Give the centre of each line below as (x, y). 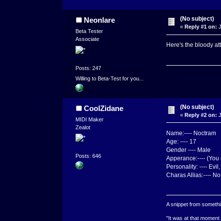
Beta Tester (90, 31)
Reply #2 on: (201, 115)
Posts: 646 (89, 156)
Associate (88, 39)
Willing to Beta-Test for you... (110, 79)
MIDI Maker (90, 119)
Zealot (83, 127)
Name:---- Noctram (191, 133)
